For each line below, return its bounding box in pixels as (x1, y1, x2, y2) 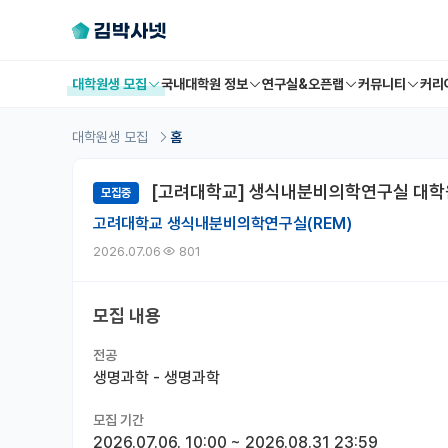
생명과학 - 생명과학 (93, 368, 220, 388)
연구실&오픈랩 (262, 76, 344, 92)
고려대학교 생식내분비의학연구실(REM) (93, 214, 352, 234)
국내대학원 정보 (161, 76, 248, 92)
